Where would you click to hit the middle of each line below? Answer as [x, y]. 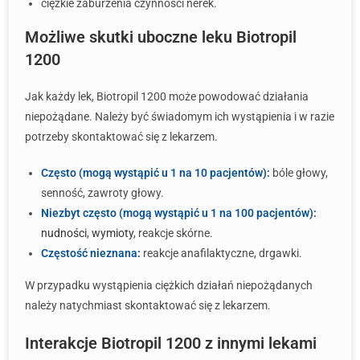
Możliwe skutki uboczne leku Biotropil [161, 37]
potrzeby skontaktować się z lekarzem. [121, 137]
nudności [64, 233]
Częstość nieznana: [91, 253]
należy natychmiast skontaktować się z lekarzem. [148, 305]
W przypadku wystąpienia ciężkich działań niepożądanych [169, 285]
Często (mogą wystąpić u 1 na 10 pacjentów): [155, 173]
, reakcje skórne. [173, 233]
